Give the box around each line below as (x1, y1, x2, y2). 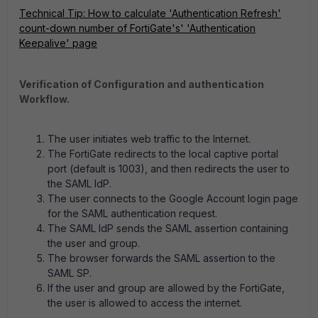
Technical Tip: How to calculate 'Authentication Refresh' (19, 7, 281, 20)
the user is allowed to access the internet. (48, 297, 242, 309)
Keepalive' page (19, 37, 97, 50)
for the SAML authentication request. (48, 207, 217, 220)
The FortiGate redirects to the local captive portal (48, 148, 278, 160)
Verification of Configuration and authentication (19, 78, 264, 91)
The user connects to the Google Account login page (48, 192, 298, 205)
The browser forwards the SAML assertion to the (48, 252, 275, 265)
